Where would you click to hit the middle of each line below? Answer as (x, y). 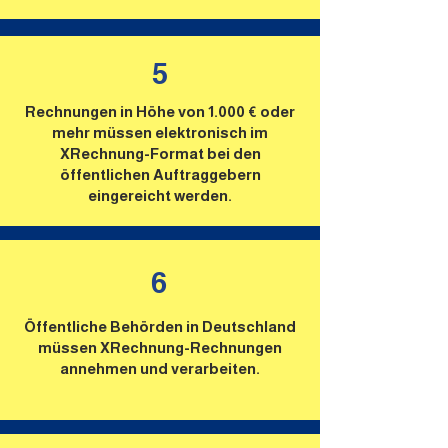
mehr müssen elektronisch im (160, 132)
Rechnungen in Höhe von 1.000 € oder (160, 111)
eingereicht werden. (160, 195)
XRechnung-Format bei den (160, 153)
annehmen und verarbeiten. (160, 368)
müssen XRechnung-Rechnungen (160, 347)
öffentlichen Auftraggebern (160, 174)
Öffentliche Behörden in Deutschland (160, 326)
